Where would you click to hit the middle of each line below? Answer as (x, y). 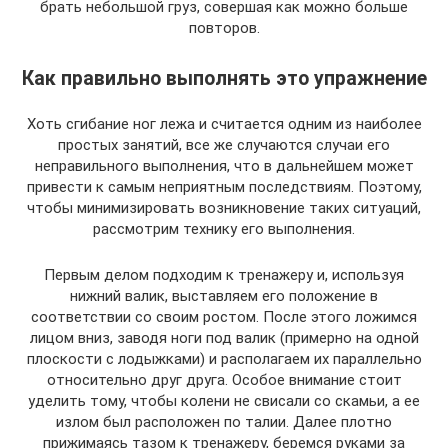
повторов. (224, 27)
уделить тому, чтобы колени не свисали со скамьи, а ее (224, 400)
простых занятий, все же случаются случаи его (224, 144)
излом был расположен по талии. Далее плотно (224, 421)
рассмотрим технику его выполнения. (224, 228)
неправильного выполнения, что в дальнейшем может (224, 165)
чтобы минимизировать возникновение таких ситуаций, (224, 207)
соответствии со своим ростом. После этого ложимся (224, 316)
